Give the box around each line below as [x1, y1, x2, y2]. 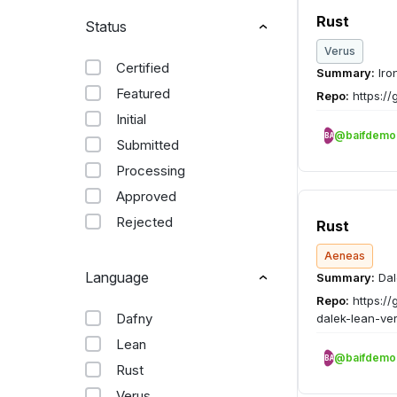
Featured [116, 85, 170, 102]
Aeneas [324, 249, 365, 262]
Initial [116, 111, 146, 128]
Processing [116, 162, 185, 179]
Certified [116, 59, 169, 76]
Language [85, 269, 149, 286]
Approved [116, 188, 176, 205]
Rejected [116, 214, 173, 230]
